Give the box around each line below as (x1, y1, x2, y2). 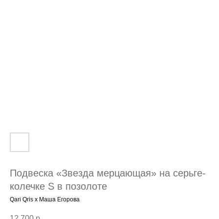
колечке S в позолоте (10, 181, 107, 192)
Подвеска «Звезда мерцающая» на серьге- (10, 168, 206, 178)
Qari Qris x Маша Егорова (10, 196, 80, 203)
